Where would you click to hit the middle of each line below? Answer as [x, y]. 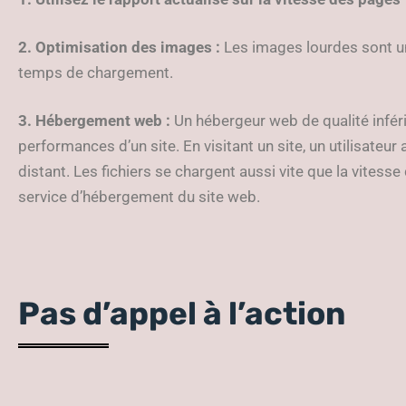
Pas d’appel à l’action [182, 313]
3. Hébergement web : [96, 120]
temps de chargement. [96, 72]
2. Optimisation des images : [119, 47]
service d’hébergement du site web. [139, 196]
